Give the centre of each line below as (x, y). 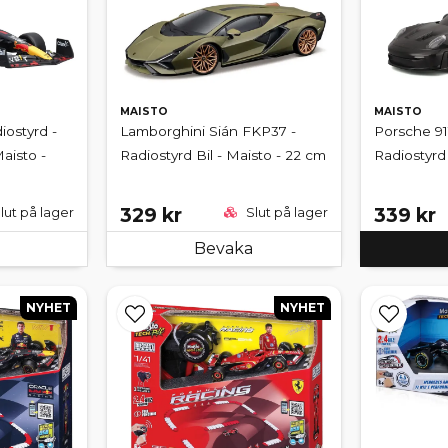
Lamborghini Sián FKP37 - (208, 131)
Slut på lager (285, 212)
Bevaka (224, 248)
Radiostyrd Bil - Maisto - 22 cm (223, 155)
